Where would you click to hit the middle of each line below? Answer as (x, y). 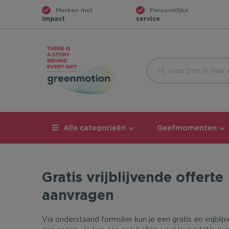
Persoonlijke (169, 10)
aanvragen (78, 194)
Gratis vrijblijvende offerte (132, 177)
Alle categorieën (94, 128)
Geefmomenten (187, 128)
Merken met (74, 10)
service (148, 19)
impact (53, 19)
